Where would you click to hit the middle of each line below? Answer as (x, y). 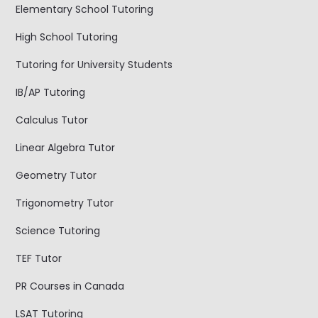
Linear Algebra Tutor (66, 147)
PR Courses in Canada (70, 286)
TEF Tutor (39, 258)
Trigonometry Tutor (65, 203)
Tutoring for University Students (94, 64)
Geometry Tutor (56, 175)
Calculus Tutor (52, 120)
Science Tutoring (58, 230)
